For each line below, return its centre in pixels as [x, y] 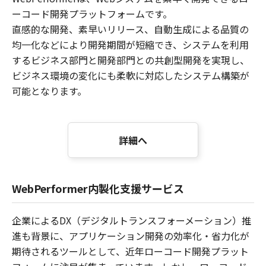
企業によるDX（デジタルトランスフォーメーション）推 [132, 220]
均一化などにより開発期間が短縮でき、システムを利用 [130, 45]
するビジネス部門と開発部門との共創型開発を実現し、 [131, 60]
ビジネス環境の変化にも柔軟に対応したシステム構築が [131, 75]
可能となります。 [49, 91]
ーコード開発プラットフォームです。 [92, 14]
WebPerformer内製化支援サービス [98, 188]
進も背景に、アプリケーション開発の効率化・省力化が [131, 236]
